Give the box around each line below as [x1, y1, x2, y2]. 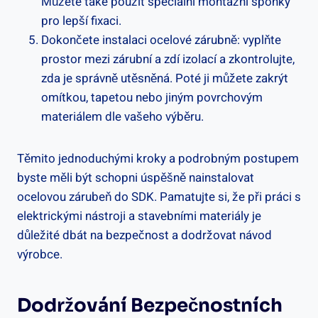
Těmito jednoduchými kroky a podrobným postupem [17, 149, 299, 168]
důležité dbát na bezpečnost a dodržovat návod [17, 226, 272, 244]
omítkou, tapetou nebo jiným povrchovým [41, 88, 263, 106]
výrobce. [17, 245, 62, 263]
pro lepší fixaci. [41, 11, 121, 30]
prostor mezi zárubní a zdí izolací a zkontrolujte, [41, 50, 295, 68]
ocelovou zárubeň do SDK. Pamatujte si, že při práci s [17, 187, 301, 206]
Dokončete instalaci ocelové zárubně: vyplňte [41, 31, 281, 49]
